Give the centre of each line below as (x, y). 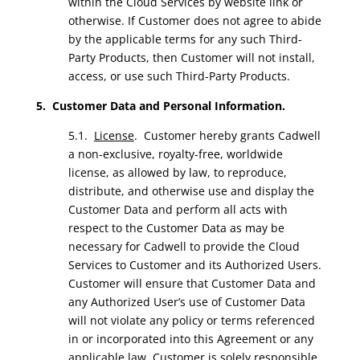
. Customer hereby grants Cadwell (227, 135)
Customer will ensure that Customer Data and (192, 283)
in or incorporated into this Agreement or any (190, 339)
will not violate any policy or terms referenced (191, 320)
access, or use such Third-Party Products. (179, 76)
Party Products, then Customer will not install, (191, 57)
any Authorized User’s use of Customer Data (186, 302)
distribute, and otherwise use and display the (191, 191)
